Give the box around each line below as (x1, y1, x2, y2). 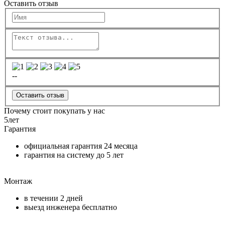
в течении (24, 194, 60, 203)
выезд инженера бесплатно (24, 203, 117, 212)
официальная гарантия (24, 142, 104, 151)
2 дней (60, 194, 83, 203)
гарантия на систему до (24, 151, 106, 160)
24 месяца (104, 142, 138, 151)
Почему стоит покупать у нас (4, 106, 105, 116)
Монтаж (4, 177, 32, 186)
